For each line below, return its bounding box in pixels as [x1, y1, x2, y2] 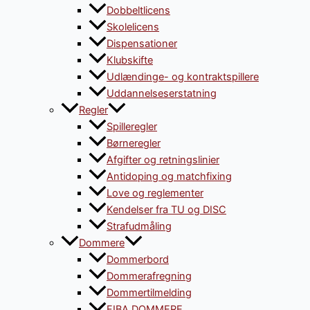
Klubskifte [107, 53, 153, 66]
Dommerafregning [107, 269, 192, 282]
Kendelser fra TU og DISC [107, 203, 226, 216]
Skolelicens [107, 20, 159, 33]
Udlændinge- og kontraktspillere [107, 70, 259, 83]
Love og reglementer [107, 186, 203, 199]
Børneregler [107, 136, 161, 149]
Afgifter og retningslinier [107, 153, 219, 166]
